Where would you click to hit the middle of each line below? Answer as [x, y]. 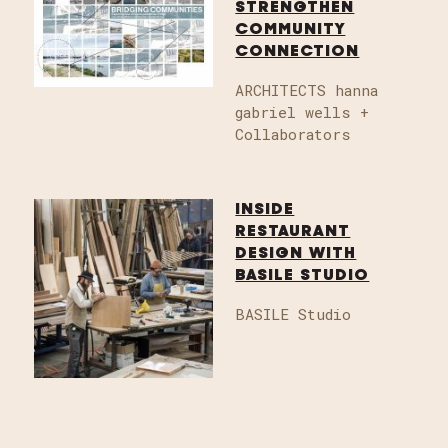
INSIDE [265, 210]
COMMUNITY [290, 29]
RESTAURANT [293, 232]
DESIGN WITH [296, 254]
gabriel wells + [302, 111]
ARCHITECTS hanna [307, 89]
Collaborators [293, 133]
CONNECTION [297, 51]
